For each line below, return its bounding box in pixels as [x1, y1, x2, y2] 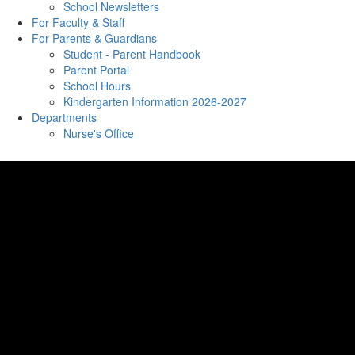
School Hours [63, 78, 131, 94]
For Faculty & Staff [32, 14, 124, 30]
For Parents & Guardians [32, 30, 157, 46]
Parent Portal [63, 62, 129, 78]
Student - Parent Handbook [63, 46, 200, 62]
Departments [32, 109, 97, 125]
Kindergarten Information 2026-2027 [63, 94, 246, 109]
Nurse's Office [63, 125, 134, 141]
